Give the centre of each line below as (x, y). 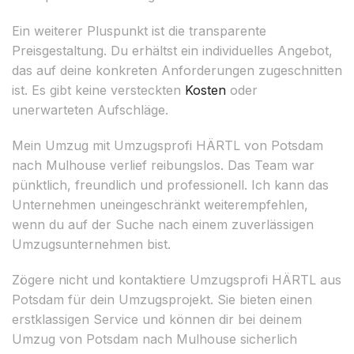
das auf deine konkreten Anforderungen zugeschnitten (177, 70)
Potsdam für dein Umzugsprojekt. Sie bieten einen (162, 299)
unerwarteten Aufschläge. (90, 109)
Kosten (205, 90)
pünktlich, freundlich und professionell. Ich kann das (170, 185)
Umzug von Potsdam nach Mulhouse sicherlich (154, 339)
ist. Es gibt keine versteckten (98, 90)
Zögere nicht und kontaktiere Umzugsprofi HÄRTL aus (177, 279)
